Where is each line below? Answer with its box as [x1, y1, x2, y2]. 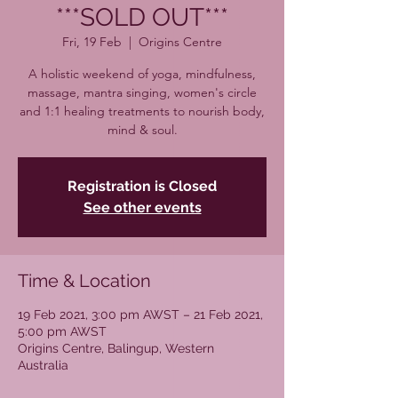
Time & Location [18, 270, 151, 291]
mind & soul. [107, 122, 178, 138]
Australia [18, 358, 68, 372]
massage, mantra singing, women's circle [28, 84, 257, 100]
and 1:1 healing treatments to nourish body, [20, 103, 265, 119]
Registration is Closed [68, 178, 217, 195]
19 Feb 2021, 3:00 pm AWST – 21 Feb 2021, [18, 307, 263, 322]
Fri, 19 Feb [62, 34, 122, 50]
